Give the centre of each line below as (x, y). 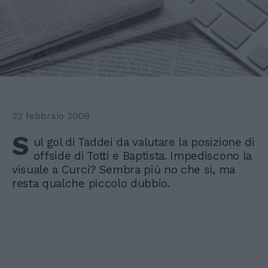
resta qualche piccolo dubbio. (91, 184)
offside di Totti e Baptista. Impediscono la (142, 156)
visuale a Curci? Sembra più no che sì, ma (124, 170)
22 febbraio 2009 (51, 116)
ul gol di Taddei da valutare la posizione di (144, 142)
